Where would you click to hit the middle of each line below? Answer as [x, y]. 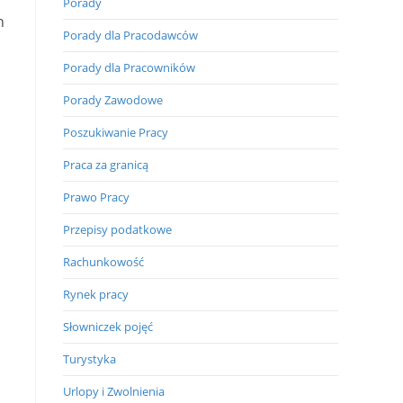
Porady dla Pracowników [129, 67]
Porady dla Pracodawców [130, 35]
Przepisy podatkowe [117, 229]
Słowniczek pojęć [108, 327]
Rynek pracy [96, 294]
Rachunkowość [103, 262]
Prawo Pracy [96, 197]
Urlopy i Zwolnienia [114, 391]
